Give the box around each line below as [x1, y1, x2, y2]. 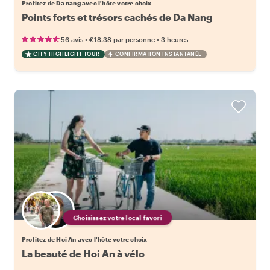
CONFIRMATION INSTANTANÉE [115, 50, 202, 57]
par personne [113, 35, 155, 43]
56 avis [61, 35, 83, 43]
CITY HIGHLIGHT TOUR [33, 50, 100, 57]
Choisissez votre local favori [75, 213, 160, 221]
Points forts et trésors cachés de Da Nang [22, 11, 212, 23]
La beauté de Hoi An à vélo [22, 247, 145, 259]
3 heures [161, 35, 188, 43]
